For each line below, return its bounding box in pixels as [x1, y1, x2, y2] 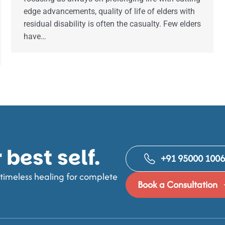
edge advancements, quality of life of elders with [24, 7, 195, 17]
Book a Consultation [137, 178, 217, 192]
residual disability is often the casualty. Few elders [24, 19, 201, 29]
